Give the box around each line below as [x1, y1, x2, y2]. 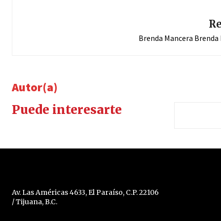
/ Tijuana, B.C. [12, 197, 57, 206]
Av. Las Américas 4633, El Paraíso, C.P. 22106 [12, 187, 159, 197]
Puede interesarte [12, 102, 122, 117]
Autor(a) [12, 79, 58, 95]
